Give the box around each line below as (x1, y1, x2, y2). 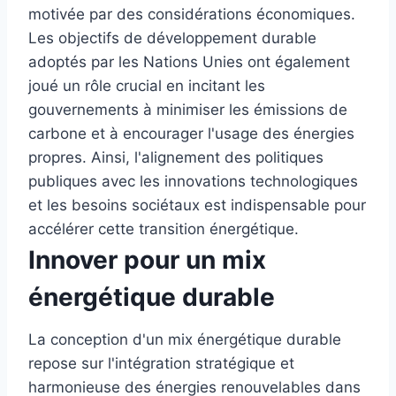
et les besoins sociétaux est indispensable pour (28, 195, 366, 214)
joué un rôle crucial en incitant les (28, 76, 265, 95)
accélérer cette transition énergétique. (28, 219, 299, 238)
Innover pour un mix (28, 244, 266, 275)
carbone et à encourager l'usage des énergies (28, 124, 354, 142)
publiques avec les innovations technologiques (28, 171, 358, 190)
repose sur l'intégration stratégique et (28, 354, 294, 372)
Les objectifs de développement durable (28, 28, 316, 47)
